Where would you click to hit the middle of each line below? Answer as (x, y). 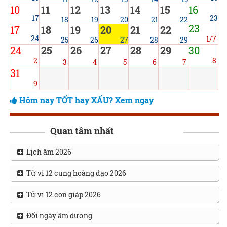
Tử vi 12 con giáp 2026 (62, 194)
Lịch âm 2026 (47, 152)
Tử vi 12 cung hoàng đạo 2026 (74, 173)
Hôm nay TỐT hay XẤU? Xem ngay (86, 100)
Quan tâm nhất (82, 131)
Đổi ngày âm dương (58, 216)
